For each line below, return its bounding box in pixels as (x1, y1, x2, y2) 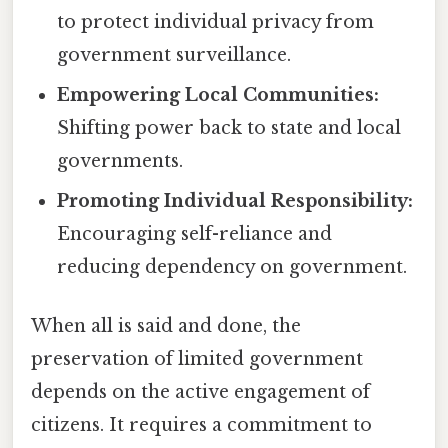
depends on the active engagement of (31, 381, 370, 404)
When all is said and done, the (31, 315, 301, 338)
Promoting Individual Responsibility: (57, 190, 414, 213)
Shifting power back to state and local (57, 117, 402, 140)
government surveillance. (57, 44, 292, 67)
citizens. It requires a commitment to (31, 414, 372, 437)
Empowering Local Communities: (57, 84, 380, 107)
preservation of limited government (31, 348, 363, 371)
